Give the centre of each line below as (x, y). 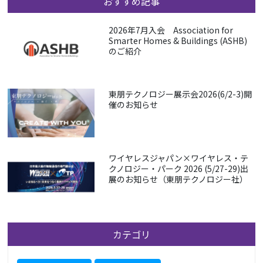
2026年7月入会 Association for (171, 30)
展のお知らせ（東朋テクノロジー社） (178, 179)
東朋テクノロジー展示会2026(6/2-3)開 (180, 94)
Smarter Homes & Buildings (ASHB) (178, 41)
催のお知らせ (133, 105)
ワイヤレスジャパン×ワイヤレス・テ (178, 158)
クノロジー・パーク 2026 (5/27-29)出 (178, 169)
